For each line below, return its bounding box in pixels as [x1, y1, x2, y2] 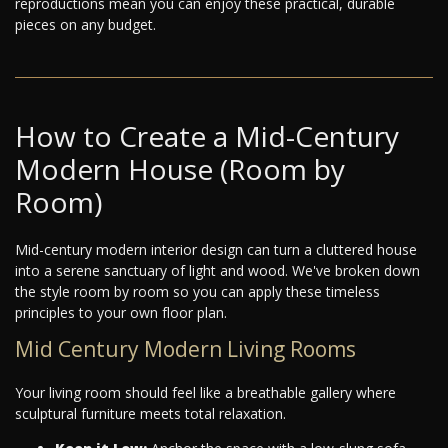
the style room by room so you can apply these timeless [15, 282, 380, 302]
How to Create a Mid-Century [15, 117, 399, 156]
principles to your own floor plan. [15, 303, 227, 323]
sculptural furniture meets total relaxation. [15, 404, 286, 424]
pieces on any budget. [15, 15, 156, 35]
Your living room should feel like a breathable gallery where [15, 383, 396, 403]
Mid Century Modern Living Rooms [15, 335, 356, 364]
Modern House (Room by [15, 150, 345, 189]
